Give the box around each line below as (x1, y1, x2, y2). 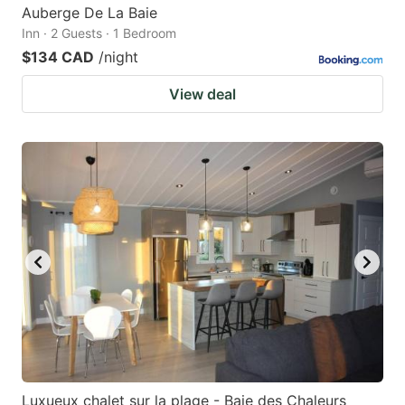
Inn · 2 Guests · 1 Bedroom (22, 24, 176, 41)
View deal (169, 84, 236, 103)
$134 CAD (22, 47, 94, 66)
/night (99, 47, 138, 66)
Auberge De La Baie (22, 3, 157, 22)
